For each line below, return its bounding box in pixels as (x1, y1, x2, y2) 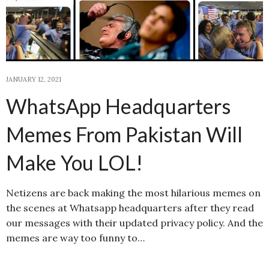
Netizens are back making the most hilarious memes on (6, 186, 261, 199)
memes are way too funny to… (6, 231, 145, 244)
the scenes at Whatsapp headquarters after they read (6, 201, 254, 214)
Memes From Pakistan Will (6, 121, 243, 147)
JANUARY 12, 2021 (6, 74, 61, 83)
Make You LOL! (6, 150, 143, 175)
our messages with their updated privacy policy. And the (6, 216, 263, 229)
